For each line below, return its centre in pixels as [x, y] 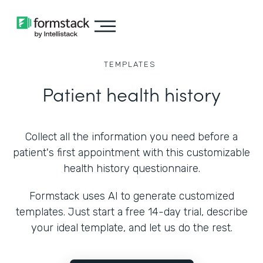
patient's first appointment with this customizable [131, 153]
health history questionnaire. [131, 168]
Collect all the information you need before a [131, 137]
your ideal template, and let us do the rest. [131, 228]
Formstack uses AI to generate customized [131, 196]
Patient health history [131, 94]
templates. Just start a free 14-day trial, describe [131, 212]
